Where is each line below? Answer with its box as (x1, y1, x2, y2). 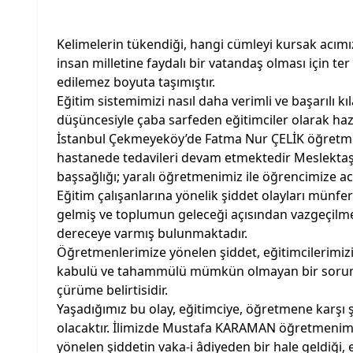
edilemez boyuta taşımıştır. (57, 73, 218, 91)
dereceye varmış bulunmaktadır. (57, 225, 247, 242)
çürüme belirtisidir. (57, 281, 171, 299)
